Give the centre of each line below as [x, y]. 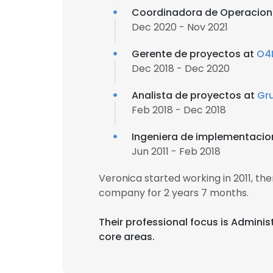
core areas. [127, 237]
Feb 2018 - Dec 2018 [179, 110]
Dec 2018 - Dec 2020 [181, 69]
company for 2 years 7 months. [174, 193]
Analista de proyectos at [194, 95]
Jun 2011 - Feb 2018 [176, 151]
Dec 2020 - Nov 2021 [180, 27]
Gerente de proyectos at [194, 54]
